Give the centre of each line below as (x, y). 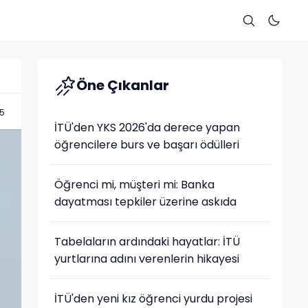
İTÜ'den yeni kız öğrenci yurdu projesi (153, 299)
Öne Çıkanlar (122, 85)
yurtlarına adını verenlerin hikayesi (146, 259)
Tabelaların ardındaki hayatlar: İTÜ (147, 242)
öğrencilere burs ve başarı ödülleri (146, 145)
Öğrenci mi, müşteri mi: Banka (134, 185)
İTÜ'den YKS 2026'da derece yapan (147, 128)
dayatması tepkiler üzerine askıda (145, 202)
